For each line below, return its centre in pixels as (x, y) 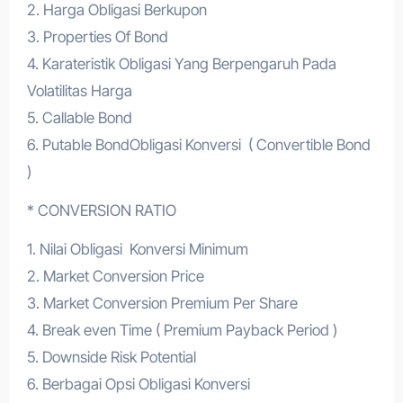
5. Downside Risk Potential (111, 357)
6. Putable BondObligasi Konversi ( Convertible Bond (198, 145)
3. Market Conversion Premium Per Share (162, 303)
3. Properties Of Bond (97, 37)
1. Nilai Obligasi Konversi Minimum (137, 249)
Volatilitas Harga (79, 91)
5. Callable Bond (79, 118)
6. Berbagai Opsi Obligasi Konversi (138, 384)
